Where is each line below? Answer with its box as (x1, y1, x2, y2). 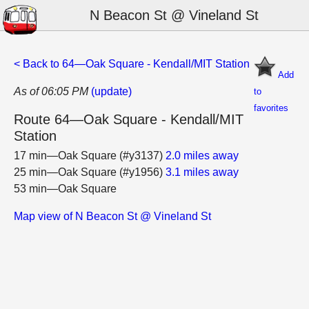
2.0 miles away (166, 150, 239, 161)
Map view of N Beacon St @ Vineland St (14, 210, 211, 222)
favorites (254, 103, 288, 113)
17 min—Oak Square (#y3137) (14, 150, 166, 161)
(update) (91, 86, 132, 97)
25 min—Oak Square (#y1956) (14, 166, 166, 178)
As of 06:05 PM (14, 86, 88, 97)
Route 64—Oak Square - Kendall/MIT (14, 112, 243, 127)
